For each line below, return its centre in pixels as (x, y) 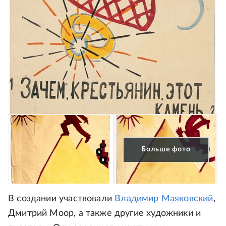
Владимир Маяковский (164, 199)
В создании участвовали (62, 199)
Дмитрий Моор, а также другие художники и (105, 214)
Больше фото (166, 149)
